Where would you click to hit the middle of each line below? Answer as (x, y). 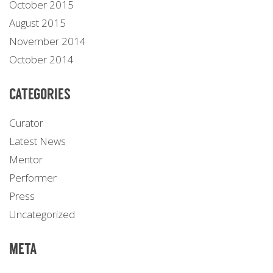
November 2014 (48, 41)
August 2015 (37, 23)
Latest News (37, 141)
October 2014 (41, 59)
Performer (33, 177)
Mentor (26, 159)
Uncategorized (42, 214)
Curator (26, 122)
